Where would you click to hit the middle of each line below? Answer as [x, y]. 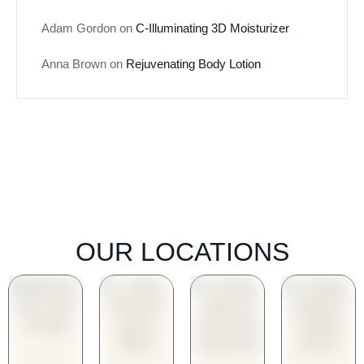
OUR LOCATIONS [182, 252]
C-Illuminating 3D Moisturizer [212, 28]
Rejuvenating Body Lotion [193, 64]
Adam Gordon [79, 28]
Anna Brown [74, 64]
